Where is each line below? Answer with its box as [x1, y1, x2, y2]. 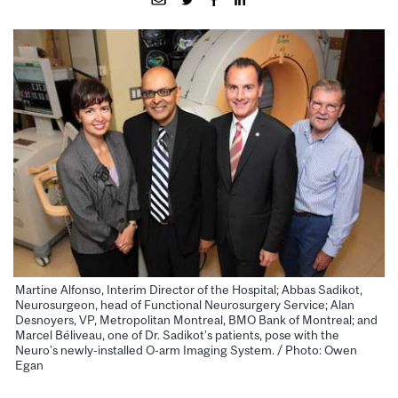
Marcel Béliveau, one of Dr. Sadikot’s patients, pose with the [15, 328, 339, 343]
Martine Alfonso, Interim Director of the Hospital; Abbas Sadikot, [15, 283, 362, 298]
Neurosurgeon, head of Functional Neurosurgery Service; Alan [15, 298, 354, 313]
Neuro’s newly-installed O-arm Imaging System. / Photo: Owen [15, 343, 357, 358]
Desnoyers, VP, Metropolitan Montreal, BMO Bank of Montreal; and [15, 313, 378, 328]
